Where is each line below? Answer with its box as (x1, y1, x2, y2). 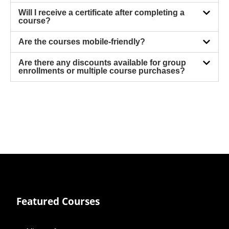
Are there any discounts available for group (18, 58, 186, 67)
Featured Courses (16, 195, 100, 209)
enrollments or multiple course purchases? (18, 66, 185, 76)
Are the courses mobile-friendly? (18, 37, 145, 47)
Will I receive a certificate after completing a (18, 8, 185, 17)
